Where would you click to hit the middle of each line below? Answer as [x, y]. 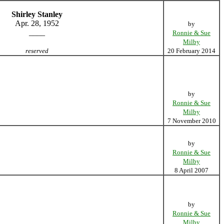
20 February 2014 [191, 51]
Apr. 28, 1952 [37, 23]
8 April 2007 [191, 170]
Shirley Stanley [37, 14]
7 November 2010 [191, 121]
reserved [37, 51]
